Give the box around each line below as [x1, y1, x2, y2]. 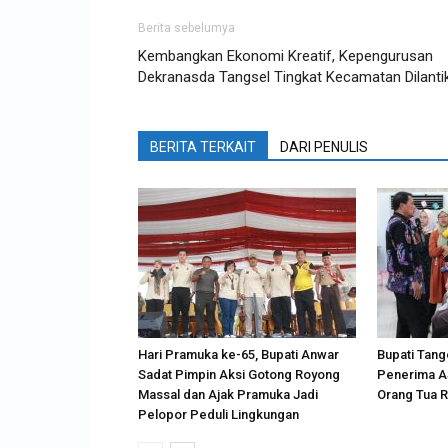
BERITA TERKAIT [150, 138, 256, 155]
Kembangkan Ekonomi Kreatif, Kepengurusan [138, 46, 433, 65]
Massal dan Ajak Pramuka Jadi [138, 386, 318, 402]
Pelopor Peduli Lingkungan [138, 406, 299, 422]
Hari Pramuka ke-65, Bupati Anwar [138, 346, 339, 362]
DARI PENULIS [280, 138, 368, 155]
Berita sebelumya [138, 20, 235, 35]
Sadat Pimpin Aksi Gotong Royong [138, 366, 340, 382]
